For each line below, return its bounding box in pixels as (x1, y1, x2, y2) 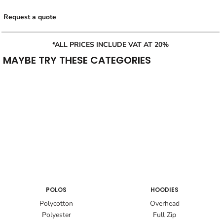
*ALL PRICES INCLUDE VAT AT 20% (52, 40, 169, 50)
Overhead (149, 198, 180, 208)
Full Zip (153, 210, 177, 220)
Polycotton (39, 198, 74, 208)
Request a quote (3, 12, 57, 22)
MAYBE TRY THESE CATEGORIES (3, 53, 151, 68)
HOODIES (150, 185, 179, 194)
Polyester (41, 210, 71, 220)
